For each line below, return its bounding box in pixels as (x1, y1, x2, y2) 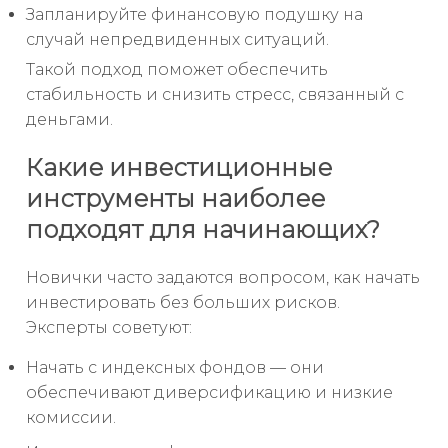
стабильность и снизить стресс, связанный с (26, 85, 404, 105)
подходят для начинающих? (26, 215, 380, 245)
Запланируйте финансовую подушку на (26, 5, 363, 25)
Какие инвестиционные (26, 153, 332, 183)
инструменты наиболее (26, 184, 325, 214)
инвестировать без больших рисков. (26, 293, 340, 313)
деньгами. (26, 110, 113, 130)
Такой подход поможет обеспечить (26, 60, 328, 80)
